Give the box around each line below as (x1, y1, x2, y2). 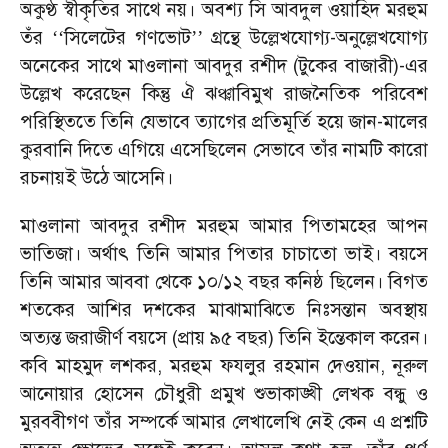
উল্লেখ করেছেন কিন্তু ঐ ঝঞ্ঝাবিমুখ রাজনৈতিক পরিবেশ (20, 82, 428, 105)
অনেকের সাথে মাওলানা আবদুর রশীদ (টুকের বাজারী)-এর (20, 54, 428, 77)
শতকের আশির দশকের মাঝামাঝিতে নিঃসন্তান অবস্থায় (20, 298, 428, 321)
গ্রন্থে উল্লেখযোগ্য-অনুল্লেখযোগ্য (202, 26, 428, 49)
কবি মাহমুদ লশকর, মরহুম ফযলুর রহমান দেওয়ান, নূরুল (20, 354, 428, 377)
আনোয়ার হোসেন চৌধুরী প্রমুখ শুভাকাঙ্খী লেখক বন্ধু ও (20, 382, 428, 405)
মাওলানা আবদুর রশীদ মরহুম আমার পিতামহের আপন (20, 214, 428, 237)
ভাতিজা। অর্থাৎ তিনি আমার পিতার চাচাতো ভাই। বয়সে (20, 242, 428, 265)
